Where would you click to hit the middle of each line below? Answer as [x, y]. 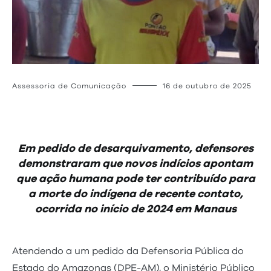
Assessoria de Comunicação [69, 86]
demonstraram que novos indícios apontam [135, 164]
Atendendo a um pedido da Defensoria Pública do [128, 251]
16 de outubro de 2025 [207, 86]
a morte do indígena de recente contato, [135, 194]
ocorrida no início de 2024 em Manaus [135, 210]
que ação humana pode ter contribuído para [135, 179]
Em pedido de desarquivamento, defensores [135, 149]
